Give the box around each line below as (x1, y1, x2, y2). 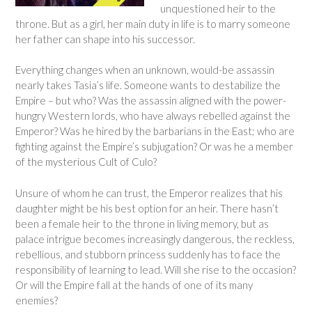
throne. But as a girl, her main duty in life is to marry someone (15, 17, 290, 30)
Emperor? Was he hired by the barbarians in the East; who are (15, 125, 295, 137)
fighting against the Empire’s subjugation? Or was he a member (15, 140, 293, 153)
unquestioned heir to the (159, 1, 276, 15)
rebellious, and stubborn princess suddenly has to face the (15, 247, 281, 260)
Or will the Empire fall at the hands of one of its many (15, 278, 253, 291)
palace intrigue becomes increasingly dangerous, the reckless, (15, 232, 295, 245)
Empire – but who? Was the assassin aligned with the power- (15, 94, 286, 107)
